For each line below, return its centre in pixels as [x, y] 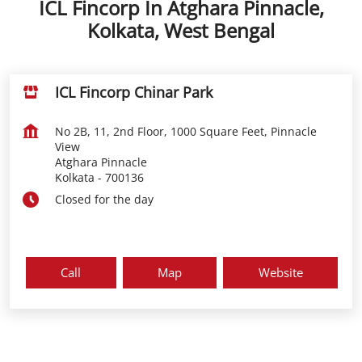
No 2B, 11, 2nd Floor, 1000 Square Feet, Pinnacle [186, 131]
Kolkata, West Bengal [181, 30]
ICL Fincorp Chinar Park [134, 92]
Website [280, 272]
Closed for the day [104, 199]
